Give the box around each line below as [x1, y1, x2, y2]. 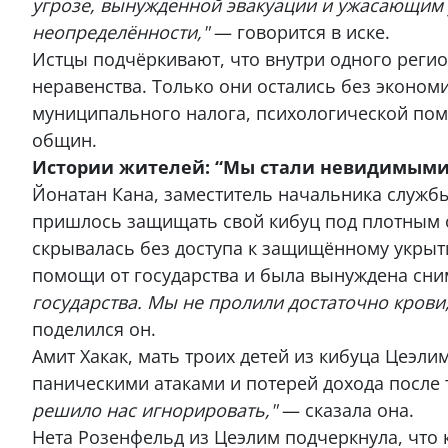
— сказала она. [277, 397, 414, 422]
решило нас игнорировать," [32, 397, 277, 422]
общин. [32, 127, 97, 152]
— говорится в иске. [209, 19, 390, 44]
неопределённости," [32, 19, 209, 44]
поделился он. [32, 316, 156, 341]
